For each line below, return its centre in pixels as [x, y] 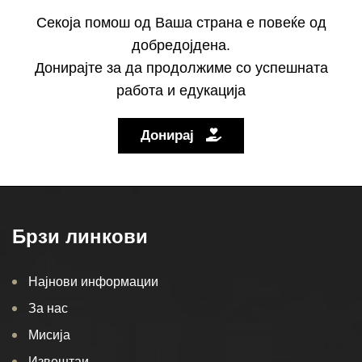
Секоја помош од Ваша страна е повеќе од [181, 22]
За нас [48, 308]
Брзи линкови [80, 236]
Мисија [49, 335]
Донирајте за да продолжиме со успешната [181, 67]
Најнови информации [93, 281]
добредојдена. [181, 45]
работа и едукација [181, 90]
